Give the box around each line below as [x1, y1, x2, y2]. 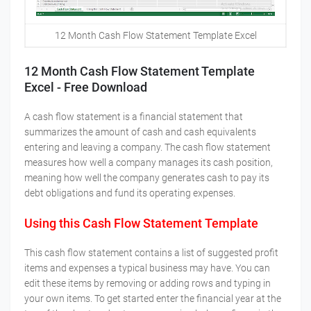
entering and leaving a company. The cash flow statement [24, 142, 271, 153]
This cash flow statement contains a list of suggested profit [24, 247, 278, 259]
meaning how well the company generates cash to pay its [24, 172, 269, 184]
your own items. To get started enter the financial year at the [24, 293, 281, 305]
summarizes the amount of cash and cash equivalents [24, 126, 256, 138]
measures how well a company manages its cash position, [24, 157, 273, 169]
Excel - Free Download [24, 80, 147, 95]
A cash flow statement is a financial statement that [24, 111, 243, 123]
